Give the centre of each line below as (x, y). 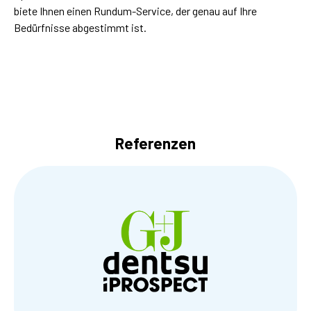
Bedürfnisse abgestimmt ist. (80, 28)
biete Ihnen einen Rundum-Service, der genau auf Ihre (135, 11)
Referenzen (155, 143)
